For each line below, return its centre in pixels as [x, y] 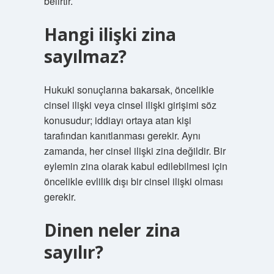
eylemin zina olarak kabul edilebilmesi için [135, 166]
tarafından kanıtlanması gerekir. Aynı [122, 135]
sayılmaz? [85, 56]
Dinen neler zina [112, 230]
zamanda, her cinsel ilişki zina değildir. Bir [135, 151]
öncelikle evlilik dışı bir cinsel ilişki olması [133, 181]
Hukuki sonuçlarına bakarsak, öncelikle [129, 90]
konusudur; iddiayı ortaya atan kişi [117, 120]
